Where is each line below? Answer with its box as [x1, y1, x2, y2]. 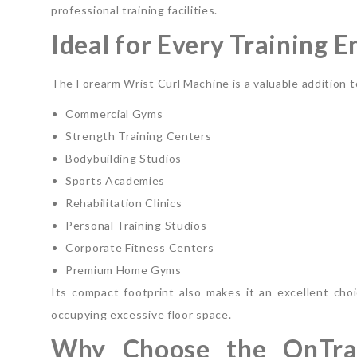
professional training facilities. [51, 2, 218, 17]
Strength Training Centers [65, 128, 212, 143]
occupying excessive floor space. [51, 307, 232, 321]
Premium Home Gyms [65, 262, 182, 277]
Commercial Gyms [65, 106, 163, 120]
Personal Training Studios [65, 218, 207, 232]
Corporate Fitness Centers [65, 240, 214, 254]
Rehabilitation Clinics [65, 195, 182, 210]
